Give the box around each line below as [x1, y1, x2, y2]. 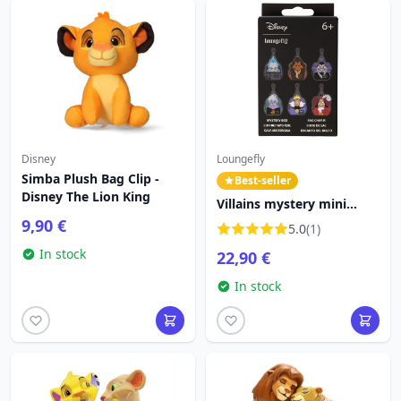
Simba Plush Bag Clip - [21, 170, 159, 187]
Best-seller [235, 173, 291, 188]
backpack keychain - [217, 213, 343, 230]
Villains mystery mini [217, 195, 346, 212]
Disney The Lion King [21, 188, 150, 205]
